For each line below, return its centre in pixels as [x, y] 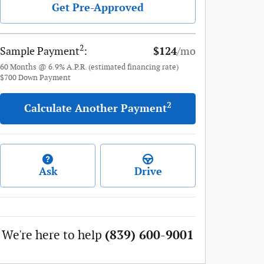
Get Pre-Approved [98, 8]
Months [23, 67]
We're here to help [52, 236]
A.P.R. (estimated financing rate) [123, 67]
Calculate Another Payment [95, 108]
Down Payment [44, 78]
